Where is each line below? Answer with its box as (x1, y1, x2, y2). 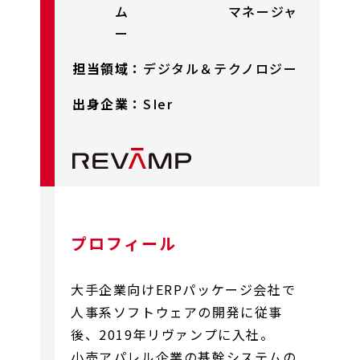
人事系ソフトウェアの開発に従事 (71, 301, 283, 321)
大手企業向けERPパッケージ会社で (71, 279, 297, 299)
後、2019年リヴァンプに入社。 (71, 324, 275, 344)
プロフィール (71, 231, 177, 255)
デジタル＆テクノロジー (143, 58, 298, 78)
